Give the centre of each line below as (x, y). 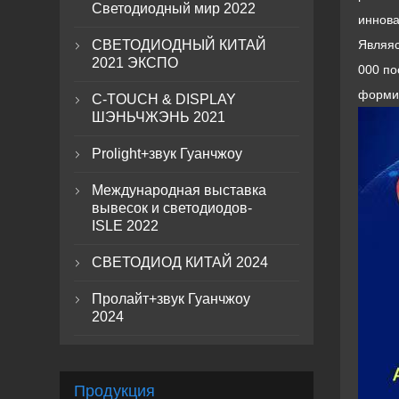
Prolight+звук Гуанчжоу (167, 154)
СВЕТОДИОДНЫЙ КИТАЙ (179, 45)
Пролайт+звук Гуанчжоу (171, 299)
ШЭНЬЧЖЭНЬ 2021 (159, 117)
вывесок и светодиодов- (172, 208)
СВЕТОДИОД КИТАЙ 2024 (180, 262)
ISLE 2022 (126, 226)
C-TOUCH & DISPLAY (164, 99)
